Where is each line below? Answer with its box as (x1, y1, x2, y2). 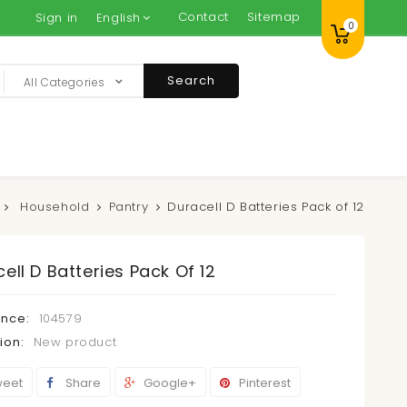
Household (19, 198, 90, 215)
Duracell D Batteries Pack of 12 (167, 198, 364, 215)
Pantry (108, 198, 149, 215)
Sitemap (246, 8, 301, 25)
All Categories (23, 74, 105, 90)
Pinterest (236, 374, 291, 392)
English (95, 9, 141, 26)
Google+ (141, 374, 196, 392)
